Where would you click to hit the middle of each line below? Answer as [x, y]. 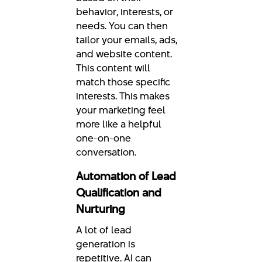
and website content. [124, 54]
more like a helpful [119, 124]
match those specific [123, 82]
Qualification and [119, 192]
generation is [106, 244]
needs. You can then [122, 25]
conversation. [106, 152]
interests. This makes [123, 96]
